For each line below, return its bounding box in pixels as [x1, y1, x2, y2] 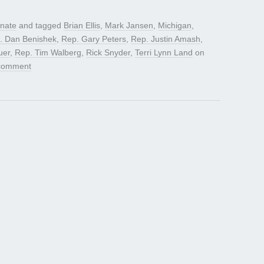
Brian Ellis [64, 21, 100, 31]
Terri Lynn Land [135, 48, 193, 58]
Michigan [158, 21, 192, 31]
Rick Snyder [86, 48, 130, 58]
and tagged [16, 21, 64, 31]
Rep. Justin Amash [131, 34, 200, 44]
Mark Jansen [105, 21, 153, 31]
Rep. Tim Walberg [15, 48, 81, 58]
